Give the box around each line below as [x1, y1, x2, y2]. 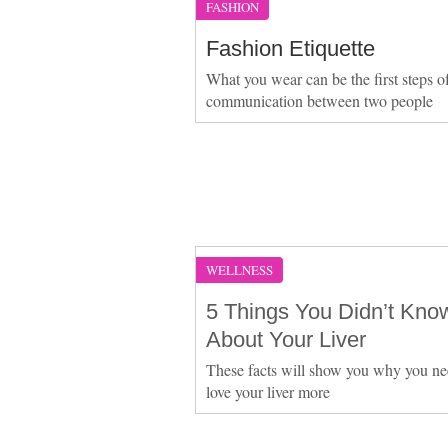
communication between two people [205, 89, 433, 111]
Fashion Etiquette [205, 35, 375, 61]
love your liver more [205, 380, 330, 402]
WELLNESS [205, 260, 273, 279]
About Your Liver [205, 326, 366, 352]
